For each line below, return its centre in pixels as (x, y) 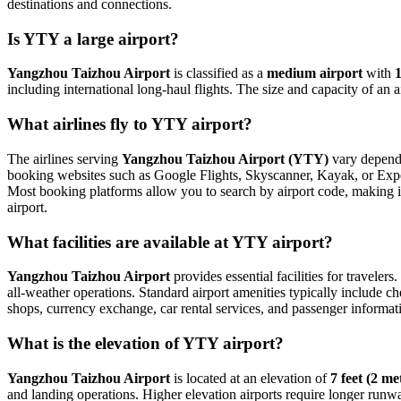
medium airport (315, 73)
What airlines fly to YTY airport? (130, 124)
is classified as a (218, 73)
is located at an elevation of (250, 378)
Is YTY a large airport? (93, 38)
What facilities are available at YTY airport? (170, 242)
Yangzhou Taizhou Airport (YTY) (225, 158)
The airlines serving (64, 158)
